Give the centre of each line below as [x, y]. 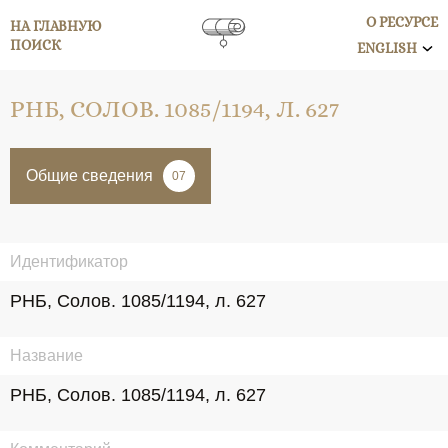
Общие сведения [89, 175]
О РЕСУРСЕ [402, 22]
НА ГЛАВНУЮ [56, 25]
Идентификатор [69, 261]
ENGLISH [387, 48]
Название [46, 355]
